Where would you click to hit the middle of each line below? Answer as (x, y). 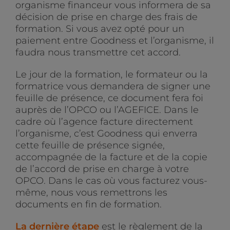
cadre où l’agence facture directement (104, 122)
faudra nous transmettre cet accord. (98, 53)
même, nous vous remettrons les (91, 193)
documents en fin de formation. (89, 205)
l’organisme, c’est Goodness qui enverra (107, 134)
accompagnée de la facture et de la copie (111, 157)
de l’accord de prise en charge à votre (102, 169)
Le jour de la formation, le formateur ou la (112, 75)
